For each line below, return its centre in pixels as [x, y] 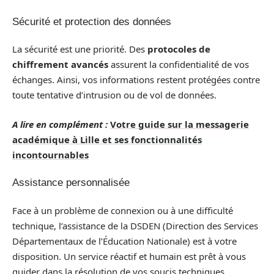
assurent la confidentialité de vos [179, 64]
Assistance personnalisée [71, 183]
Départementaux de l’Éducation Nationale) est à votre [124, 241]
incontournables [50, 154]
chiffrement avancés [60, 64]
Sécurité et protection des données [92, 21]
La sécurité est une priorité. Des [80, 49]
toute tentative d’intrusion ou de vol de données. [114, 95]
